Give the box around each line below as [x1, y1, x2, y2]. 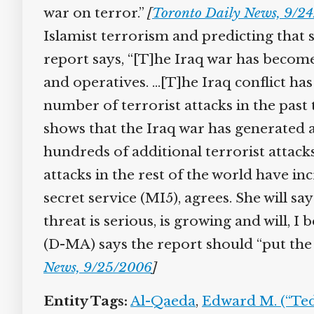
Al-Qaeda [125, 293, 191, 309]
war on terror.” [38, 5, 142, 21]
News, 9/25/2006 [38, 259, 147, 275]
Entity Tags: [38, 293, 123, 309]
